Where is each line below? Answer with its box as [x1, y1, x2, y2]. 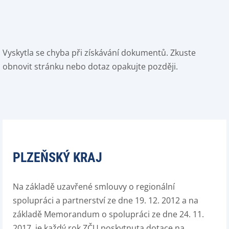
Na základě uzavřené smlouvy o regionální [13, 181, 175, 192]
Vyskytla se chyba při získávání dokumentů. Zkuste [3, 47, 196, 58]
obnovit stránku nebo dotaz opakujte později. [3, 61, 178, 72]
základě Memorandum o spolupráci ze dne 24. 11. [13, 209, 204, 220]
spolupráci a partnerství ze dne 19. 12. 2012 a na [13, 195, 198, 206]
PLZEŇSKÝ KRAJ [13, 150, 102, 165]
